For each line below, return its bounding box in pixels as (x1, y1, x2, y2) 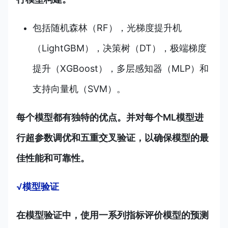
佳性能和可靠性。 (16, 153, 90, 164)
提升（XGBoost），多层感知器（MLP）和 (33, 63, 209, 74)
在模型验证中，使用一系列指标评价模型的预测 (16, 210, 209, 221)
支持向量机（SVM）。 (33, 83, 126, 95)
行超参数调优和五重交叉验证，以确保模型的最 (16, 132, 209, 144)
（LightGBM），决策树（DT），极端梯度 (33, 43, 207, 54)
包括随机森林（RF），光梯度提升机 (33, 22, 182, 34)
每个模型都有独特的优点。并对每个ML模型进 (16, 112, 204, 123)
